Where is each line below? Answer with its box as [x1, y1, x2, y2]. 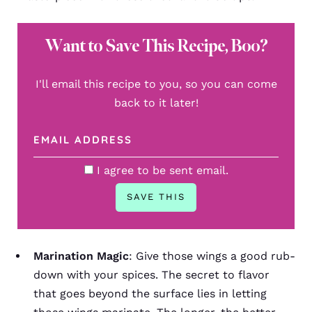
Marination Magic [33, 249, 129, 263]
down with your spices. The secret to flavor [33, 267, 270, 281]
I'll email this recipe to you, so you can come [35, 77, 277, 91]
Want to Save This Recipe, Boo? [45, 34, 267, 57]
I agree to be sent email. [96, 163, 228, 177]
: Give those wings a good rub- [129, 249, 295, 263]
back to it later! [114, 95, 198, 109]
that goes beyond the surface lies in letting [33, 286, 267, 300]
